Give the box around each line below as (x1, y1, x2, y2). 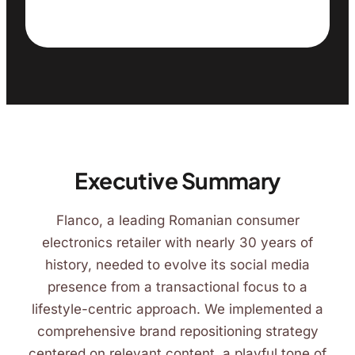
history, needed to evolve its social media (45, 257, 310, 273)
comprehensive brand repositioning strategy (36, 323, 319, 339)
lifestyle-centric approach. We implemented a (32, 301, 323, 317)
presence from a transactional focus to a (48, 279, 307, 295)
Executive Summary (74, 166, 281, 194)
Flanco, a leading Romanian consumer (55, 212, 300, 228)
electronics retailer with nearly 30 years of (42, 235, 313, 250)
